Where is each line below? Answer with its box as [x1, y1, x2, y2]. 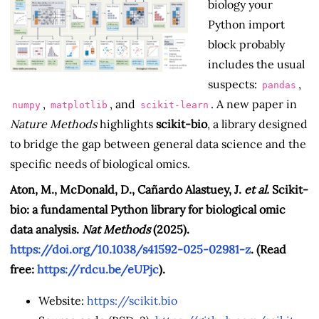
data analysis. [10, 221, 82, 236]
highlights [97, 116, 156, 131]
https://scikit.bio [87, 293, 177, 308]
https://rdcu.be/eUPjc [37, 261, 159, 276]
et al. [244, 182, 269, 197]
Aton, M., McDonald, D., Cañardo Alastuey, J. [10, 182, 244, 197]
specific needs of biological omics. [10, 156, 190, 171]
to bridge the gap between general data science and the [10, 136, 306, 151]
